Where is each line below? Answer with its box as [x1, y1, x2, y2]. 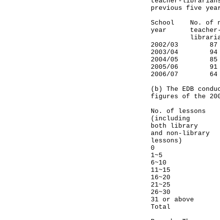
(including [151, 115, 190, 122]
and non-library [151, 130, 210, 137]
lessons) [151, 137, 194, 144]
